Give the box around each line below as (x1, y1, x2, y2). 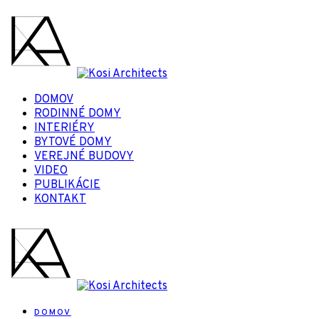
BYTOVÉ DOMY (34, 135, 112, 150)
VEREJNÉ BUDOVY (34, 150, 134, 164)
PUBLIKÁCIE (34, 178, 100, 192)
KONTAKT (34, 192, 86, 206)
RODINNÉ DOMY (34, 107, 121, 121)
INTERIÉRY (34, 121, 95, 135)
